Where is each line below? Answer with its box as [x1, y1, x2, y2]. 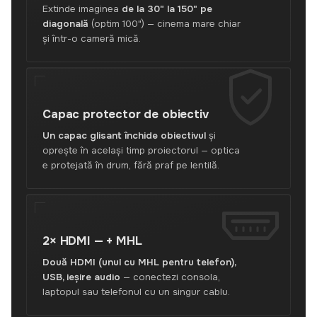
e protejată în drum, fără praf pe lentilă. [42, 159, 219, 171]
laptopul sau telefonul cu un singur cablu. [42, 286, 230, 298]
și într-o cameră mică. [42, 33, 141, 45]
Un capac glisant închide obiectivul [42, 129, 206, 142]
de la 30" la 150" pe [122, 3, 212, 15]
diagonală [42, 18, 88, 30]
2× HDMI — [42, 234, 107, 248]
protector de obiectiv [83, 107, 209, 122]
